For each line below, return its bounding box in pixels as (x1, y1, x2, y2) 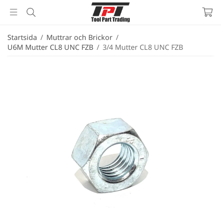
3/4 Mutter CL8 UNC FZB (103, 42, 183, 52)
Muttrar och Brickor (46, 33, 112, 42)
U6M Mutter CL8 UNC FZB (7, 42, 93, 52)
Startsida (7, 33, 37, 42)
